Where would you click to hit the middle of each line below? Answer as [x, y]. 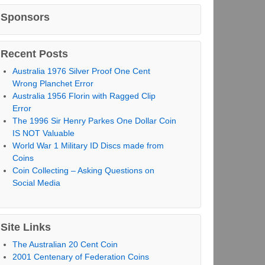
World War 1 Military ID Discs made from [88, 146]
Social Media [36, 183]
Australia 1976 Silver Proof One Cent [81, 71]
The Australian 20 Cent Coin [65, 244]
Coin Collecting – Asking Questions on [83, 170]
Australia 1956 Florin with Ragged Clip [84, 96]
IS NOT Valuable [43, 133]
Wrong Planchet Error [53, 83]
